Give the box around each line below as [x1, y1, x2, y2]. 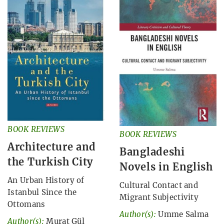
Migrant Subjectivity [119, 192, 199, 202]
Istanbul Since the [7, 187, 77, 197]
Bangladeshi [119, 145, 185, 158]
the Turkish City [7, 155, 93, 168]
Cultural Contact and [119, 180, 198, 190]
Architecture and [7, 140, 96, 153]
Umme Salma [158, 209, 209, 219]
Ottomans [7, 199, 45, 209]
